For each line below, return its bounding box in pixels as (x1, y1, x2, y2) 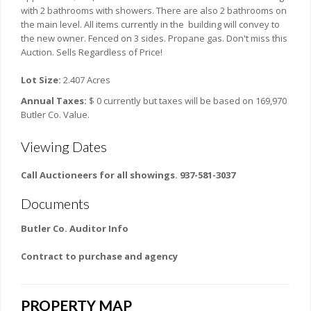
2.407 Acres (63, 73, 110, 86)
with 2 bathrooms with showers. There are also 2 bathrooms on (21, 3, 287, 17)
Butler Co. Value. (21, 108, 90, 121)
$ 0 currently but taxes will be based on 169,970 (89, 94, 287, 107)
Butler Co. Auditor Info (21, 221, 128, 235)
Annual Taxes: (21, 94, 89, 107)
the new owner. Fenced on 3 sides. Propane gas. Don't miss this (21, 31, 287, 44)
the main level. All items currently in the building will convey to (21, 17, 280, 31)
